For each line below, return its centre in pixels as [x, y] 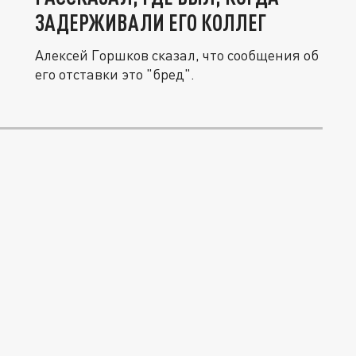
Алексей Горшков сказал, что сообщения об [177, 55]
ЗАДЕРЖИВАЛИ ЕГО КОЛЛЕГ [151, 22]
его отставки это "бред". [115, 74]
